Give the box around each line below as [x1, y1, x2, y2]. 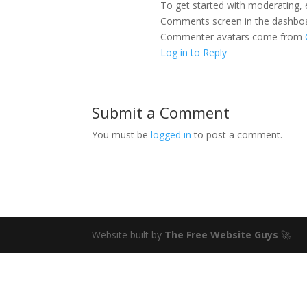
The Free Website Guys [164, 228, 279, 241]
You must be [92, 128, 151, 141]
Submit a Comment [92, 102, 230, 123]
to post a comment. [191, 128, 283, 141]
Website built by [92, 228, 165, 241]
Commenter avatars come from [160, 30, 306, 43]
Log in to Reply [160, 46, 228, 59]
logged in [151, 128, 192, 141]
